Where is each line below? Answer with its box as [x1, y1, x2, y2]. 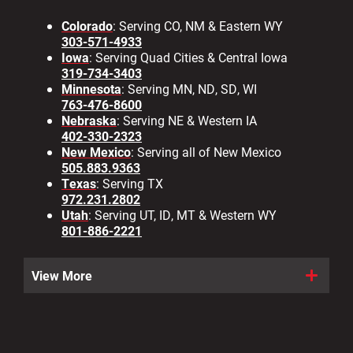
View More [32, 266, 92, 284]
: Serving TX [96, 175, 163, 192]
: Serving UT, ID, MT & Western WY [88, 206, 277, 224]
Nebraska [61, 112, 117, 129]
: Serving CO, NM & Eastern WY [113, 17, 283, 35]
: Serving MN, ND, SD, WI [121, 80, 257, 98]
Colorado [61, 17, 113, 35]
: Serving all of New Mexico [131, 143, 281, 161]
